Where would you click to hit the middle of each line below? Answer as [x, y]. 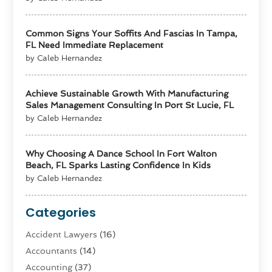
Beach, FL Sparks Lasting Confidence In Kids [118, 165]
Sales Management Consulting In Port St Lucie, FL [130, 105]
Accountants [52, 250]
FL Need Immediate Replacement [95, 45]
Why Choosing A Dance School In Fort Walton [121, 153]
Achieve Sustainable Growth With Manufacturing [127, 93]
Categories [61, 212]
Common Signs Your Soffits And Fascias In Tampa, [132, 33]
